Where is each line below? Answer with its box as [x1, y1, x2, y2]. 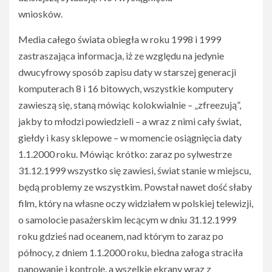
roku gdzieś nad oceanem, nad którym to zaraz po [18, 230, 223, 242]
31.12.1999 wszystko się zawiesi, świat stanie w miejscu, [18, 165, 251, 176]
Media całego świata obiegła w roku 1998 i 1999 [18, 33, 221, 45]
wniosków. [18, 8, 63, 19]
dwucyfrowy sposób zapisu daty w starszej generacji [18, 66, 236, 78]
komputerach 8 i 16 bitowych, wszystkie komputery [18, 83, 233, 94]
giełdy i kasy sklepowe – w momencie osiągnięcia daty [18, 132, 242, 143]
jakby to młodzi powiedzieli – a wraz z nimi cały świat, [18, 115, 241, 127]
